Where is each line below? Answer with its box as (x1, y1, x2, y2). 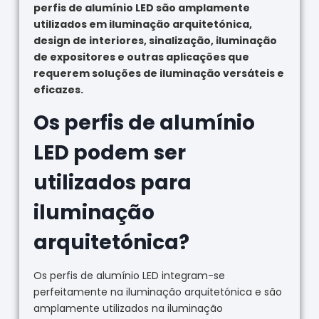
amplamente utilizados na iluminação (33, 301, 223, 316)
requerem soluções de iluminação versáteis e (33, 66, 284, 81)
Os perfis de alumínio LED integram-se (33, 268, 225, 283)
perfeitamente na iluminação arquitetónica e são (33, 285, 282, 300)
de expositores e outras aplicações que (33, 50, 249, 65)
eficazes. (33, 83, 83, 98)
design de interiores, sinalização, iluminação (33, 33, 277, 48)
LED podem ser (33, 139, 186, 167)
